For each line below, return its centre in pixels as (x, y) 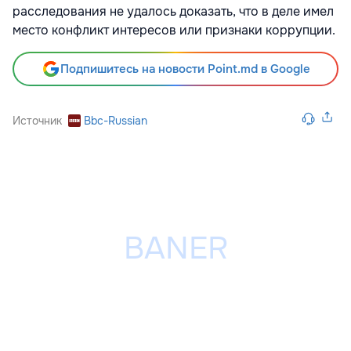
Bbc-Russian (116, 121)
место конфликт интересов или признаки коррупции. (174, 31)
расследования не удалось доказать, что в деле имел (173, 12)
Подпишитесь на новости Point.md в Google (185, 69)
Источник (37, 121)
